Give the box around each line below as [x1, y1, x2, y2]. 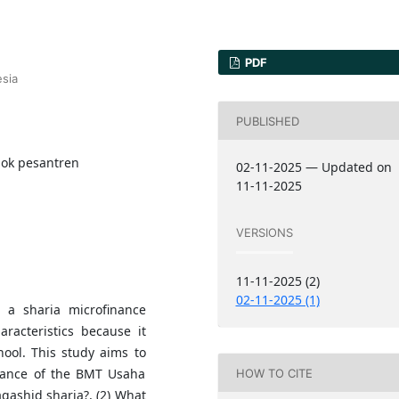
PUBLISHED [235, 113, 299, 128]
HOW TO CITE [235, 365, 313, 380]
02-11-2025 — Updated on [235, 159, 392, 176]
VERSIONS [235, 224, 293, 240]
